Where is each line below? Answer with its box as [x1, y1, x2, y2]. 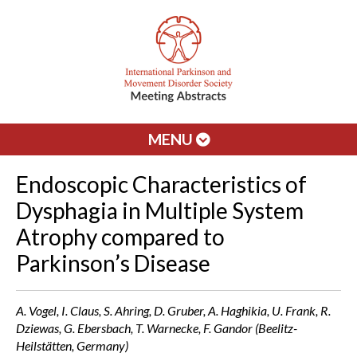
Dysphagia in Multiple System [16, 197, 304, 224]
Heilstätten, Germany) [16, 338, 128, 353]
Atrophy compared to [16, 223, 225, 250]
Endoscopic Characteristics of [16, 171, 307, 198]
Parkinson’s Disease [16, 249, 210, 277]
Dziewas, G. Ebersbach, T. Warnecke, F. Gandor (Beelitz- [16, 320, 297, 335]
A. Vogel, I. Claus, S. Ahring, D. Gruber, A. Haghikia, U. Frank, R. [16, 303, 331, 318]
